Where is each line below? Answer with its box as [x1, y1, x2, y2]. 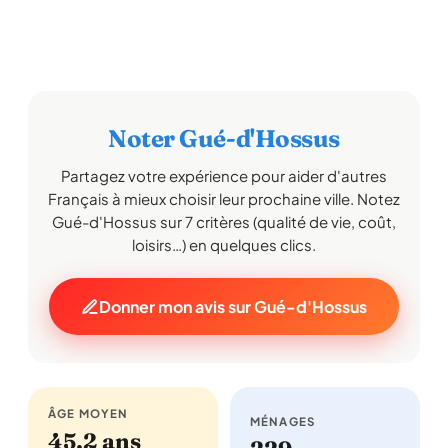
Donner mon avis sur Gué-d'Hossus [99, 296, 367, 317]
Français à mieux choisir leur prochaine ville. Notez [48, 189, 400, 208]
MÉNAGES [250, 414, 316, 429]
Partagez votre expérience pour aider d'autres [61, 166, 387, 185]
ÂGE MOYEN [48, 406, 129, 421]
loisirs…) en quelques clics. [132, 235, 316, 254]
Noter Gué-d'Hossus [108, 124, 340, 153]
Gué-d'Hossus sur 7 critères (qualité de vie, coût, [52, 212, 396, 231]
